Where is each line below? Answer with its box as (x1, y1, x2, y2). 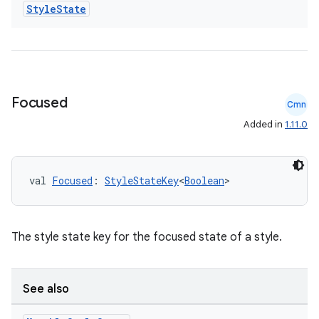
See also (23, 282, 69, 296)
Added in (244, 118, 285, 130)
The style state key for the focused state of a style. (11, 230, 282, 244)
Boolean (184, 174, 224, 187)
